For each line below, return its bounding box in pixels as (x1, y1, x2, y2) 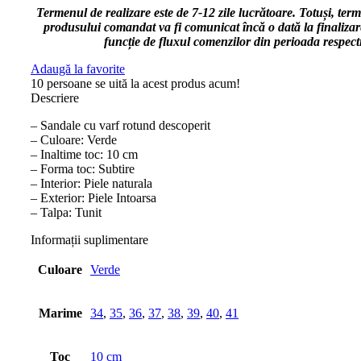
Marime (38, 306, 82, 321)
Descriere (31, 91, 79, 106)
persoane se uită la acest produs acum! (47, 77, 240, 91)
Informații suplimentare (31, 233, 148, 247)
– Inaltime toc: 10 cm (31, 147, 138, 162)
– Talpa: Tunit (31, 205, 102, 220)
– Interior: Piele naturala (31, 176, 152, 191)
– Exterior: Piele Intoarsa (31, 191, 156, 205)
